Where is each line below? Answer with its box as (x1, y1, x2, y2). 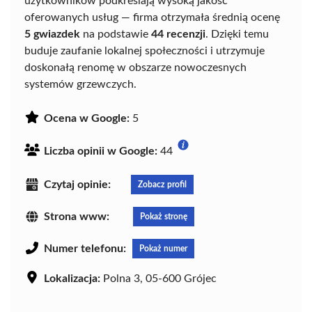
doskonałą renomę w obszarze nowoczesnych (24, 61, 247, 73)
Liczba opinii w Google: (44, 145, 157, 157)
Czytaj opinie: (44, 178, 111, 190)
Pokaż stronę (140, 212, 187, 221)
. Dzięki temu (205, 28, 269, 40)
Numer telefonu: (44, 242, 126, 254)
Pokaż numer (139, 244, 187, 253)
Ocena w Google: (44, 112, 130, 124)
